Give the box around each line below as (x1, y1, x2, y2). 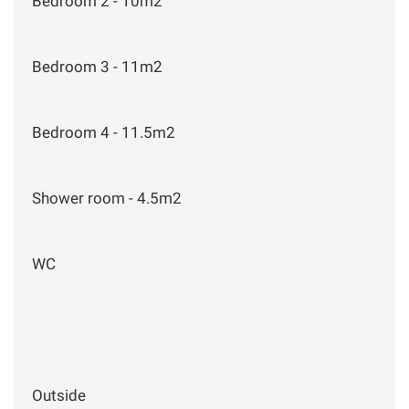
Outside (32, 385, 86, 404)
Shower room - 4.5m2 (32, 188, 182, 207)
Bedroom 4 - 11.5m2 (32, 122, 175, 142)
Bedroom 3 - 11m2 (32, 57, 163, 76)
